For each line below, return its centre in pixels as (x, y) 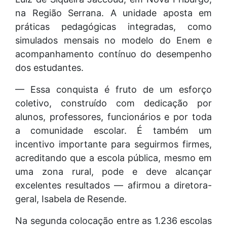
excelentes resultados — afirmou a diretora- (113, 185)
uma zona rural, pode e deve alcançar (113, 172)
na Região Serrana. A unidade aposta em (113, 13)
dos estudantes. (49, 68)
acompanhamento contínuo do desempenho (113, 54)
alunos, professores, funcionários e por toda (113, 117)
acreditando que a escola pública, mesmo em (113, 158)
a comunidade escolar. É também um (113, 131)
